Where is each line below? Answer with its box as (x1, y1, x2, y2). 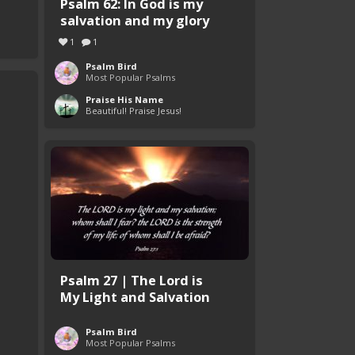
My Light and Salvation (60, 288, 210, 307)
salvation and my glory (60, 11, 209, 30)
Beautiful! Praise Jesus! (86, 105, 181, 117)
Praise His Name (86, 94, 163, 106)
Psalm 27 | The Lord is (60, 271, 203, 290)
